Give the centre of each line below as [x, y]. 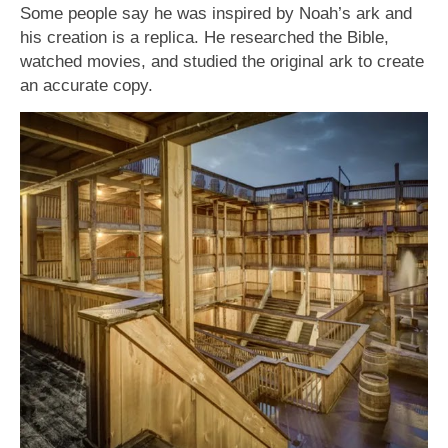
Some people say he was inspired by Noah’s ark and [216, 12]
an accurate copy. [86, 84]
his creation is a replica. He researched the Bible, [204, 36]
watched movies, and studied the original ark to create [222, 60]
